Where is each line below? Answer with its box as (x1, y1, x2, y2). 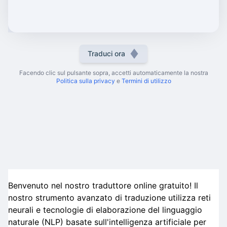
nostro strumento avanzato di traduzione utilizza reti (8, 193, 211, 203)
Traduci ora (88, 49, 125, 58)
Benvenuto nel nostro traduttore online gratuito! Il (8, 180, 198, 191)
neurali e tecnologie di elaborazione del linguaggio (8, 205, 202, 215)
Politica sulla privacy (56, 77, 115, 85)
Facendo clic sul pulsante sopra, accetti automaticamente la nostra (19, 69, 208, 77)
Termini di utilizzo (121, 77, 171, 85)
